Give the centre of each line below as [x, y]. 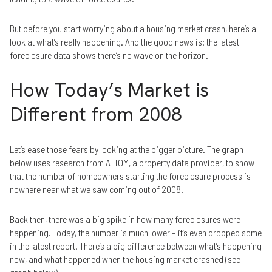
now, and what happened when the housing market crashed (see [125, 259]
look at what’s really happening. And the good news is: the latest [124, 41]
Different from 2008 [96, 114]
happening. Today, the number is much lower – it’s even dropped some [136, 232]
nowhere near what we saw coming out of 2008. [97, 189]
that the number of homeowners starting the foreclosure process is [130, 175]
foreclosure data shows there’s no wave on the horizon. [109, 55]
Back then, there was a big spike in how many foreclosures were [125, 219]
